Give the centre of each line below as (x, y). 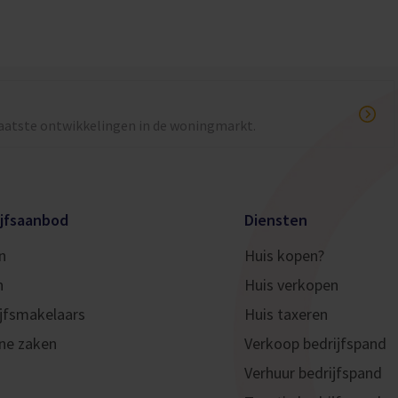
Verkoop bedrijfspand (315, 343)
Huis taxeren (286, 314)
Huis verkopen (291, 285)
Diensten (275, 220)
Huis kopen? (284, 255)
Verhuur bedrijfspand (313, 373)
